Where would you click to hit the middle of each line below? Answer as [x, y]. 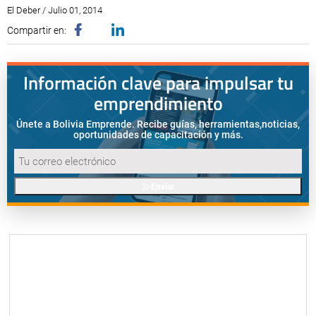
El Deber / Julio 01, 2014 [55, 10]
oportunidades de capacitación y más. [158, 135]
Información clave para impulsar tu [158, 83]
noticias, [281, 124]
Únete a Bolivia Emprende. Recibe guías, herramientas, [139, 124]
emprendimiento [158, 103]
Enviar [162, 187]
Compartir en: [37, 30]
